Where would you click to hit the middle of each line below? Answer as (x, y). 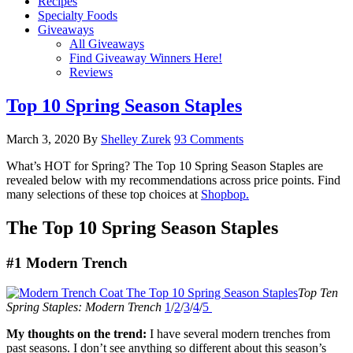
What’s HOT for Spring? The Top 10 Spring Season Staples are (165, 165)
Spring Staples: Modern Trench (84, 307)
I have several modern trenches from (238, 334)
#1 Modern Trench (67, 262)
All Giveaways (107, 44)
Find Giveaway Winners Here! (146, 58)
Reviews (91, 72)
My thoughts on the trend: (76, 334)
